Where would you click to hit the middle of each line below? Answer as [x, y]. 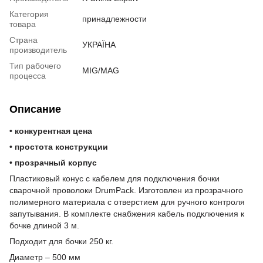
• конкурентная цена [51, 131]
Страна [23, 40]
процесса [28, 75]
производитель [38, 50]
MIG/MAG [101, 70]
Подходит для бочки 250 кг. [61, 241]
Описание [35, 109]
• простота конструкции [59, 146]
